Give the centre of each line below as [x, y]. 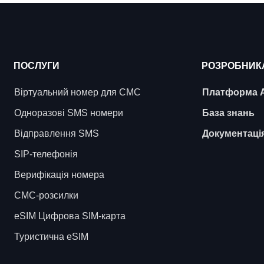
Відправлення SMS [57, 133]
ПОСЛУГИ [37, 66]
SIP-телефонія [46, 154]
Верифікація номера [60, 175]
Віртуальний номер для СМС [78, 92]
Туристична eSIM [52, 237]
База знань [229, 113]
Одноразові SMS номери [69, 113]
